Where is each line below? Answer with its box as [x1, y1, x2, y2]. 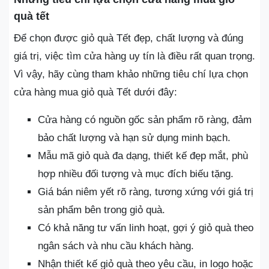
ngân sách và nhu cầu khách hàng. [38, 240, 194, 252]
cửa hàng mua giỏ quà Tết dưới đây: [14, 86, 177, 98]
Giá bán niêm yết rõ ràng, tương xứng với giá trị [38, 186, 253, 198]
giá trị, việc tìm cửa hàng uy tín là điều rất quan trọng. [14, 50, 255, 62]
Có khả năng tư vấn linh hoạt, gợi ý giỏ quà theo [38, 222, 253, 234]
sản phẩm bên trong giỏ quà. [38, 204, 165, 216]
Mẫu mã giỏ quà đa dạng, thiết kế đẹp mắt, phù [38, 150, 248, 162]
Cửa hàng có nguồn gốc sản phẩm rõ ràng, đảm [38, 113, 252, 125]
